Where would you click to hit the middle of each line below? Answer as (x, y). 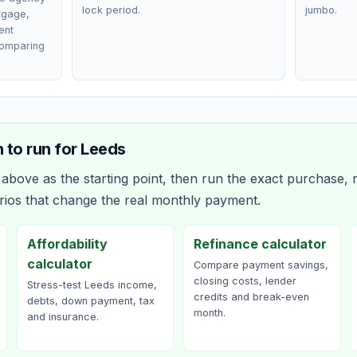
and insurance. (63, 317)
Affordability (67, 244)
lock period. (112, 10)
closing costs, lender (245, 281)
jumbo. (321, 10)
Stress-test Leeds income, (92, 285)
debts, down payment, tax (90, 301)
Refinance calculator (260, 244)
